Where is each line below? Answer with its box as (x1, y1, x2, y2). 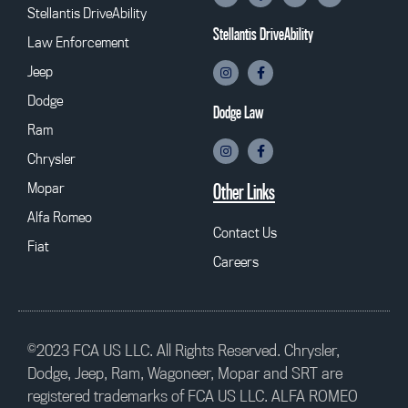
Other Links (213, 179, 275, 205)
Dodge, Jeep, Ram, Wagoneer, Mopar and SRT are (27, 362, 342, 384)
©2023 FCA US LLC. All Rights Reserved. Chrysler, (27, 340, 340, 362)
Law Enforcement (27, 33, 129, 52)
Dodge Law (213, 102, 263, 123)
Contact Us (213, 223, 277, 242)
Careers (213, 252, 259, 271)
